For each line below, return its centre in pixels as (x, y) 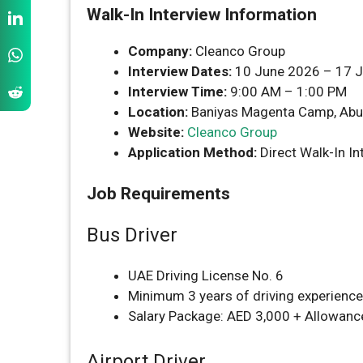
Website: (156, 132)
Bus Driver (132, 235)
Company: (160, 51)
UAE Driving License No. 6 (206, 275)
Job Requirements (158, 193)
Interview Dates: (180, 71)
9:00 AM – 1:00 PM (287, 92)
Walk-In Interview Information (202, 15)
